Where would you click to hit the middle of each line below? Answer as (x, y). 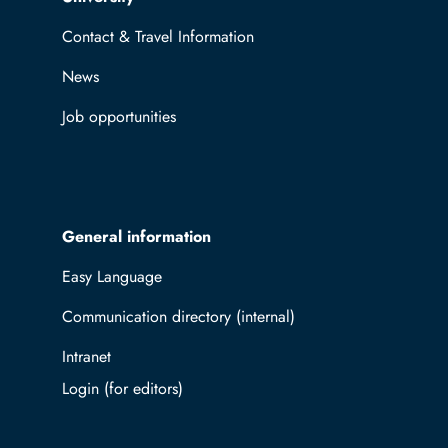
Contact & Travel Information (158, 37)
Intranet (86, 357)
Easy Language (112, 277)
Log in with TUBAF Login (194, 389)
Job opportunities (119, 117)
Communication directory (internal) (178, 317)
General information (136, 237)
